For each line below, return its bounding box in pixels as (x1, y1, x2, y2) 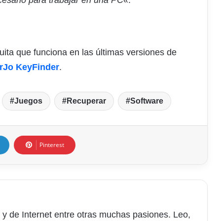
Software (130, 96, 163, 105)
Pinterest (39, 140, 64, 149)
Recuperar (66, 96, 106, 105)
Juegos (14, 96, 42, 105)
